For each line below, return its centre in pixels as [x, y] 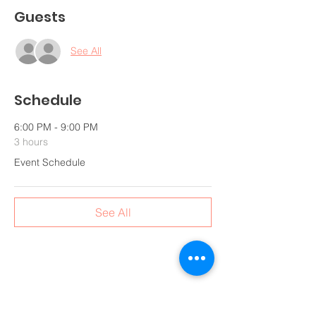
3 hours [31, 141]
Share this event [73, 298]
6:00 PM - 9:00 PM [56, 127]
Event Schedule [50, 162]
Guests [40, 17]
